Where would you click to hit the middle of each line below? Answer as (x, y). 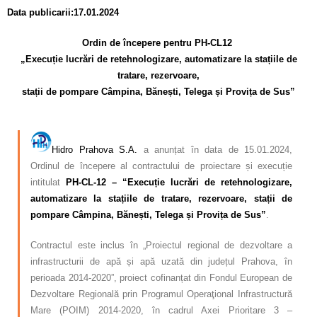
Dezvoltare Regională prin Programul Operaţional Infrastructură (161, 294)
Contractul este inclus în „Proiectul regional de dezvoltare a (161, 245)
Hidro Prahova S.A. (94, 149)
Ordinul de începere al (81, 166)
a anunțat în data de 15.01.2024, (215, 149)
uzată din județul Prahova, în (227, 261)
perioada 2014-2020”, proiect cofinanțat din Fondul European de (161, 277)
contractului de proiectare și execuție (212, 166)
